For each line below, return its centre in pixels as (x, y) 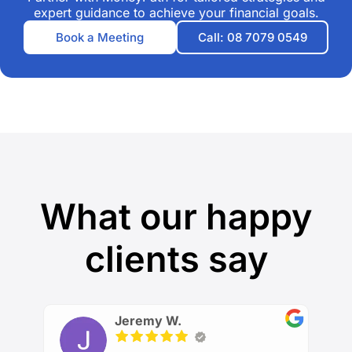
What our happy (176, 216)
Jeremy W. (148, 320)
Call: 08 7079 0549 (252, 37)
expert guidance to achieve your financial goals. (176, 12)
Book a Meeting (100, 37)
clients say (176, 258)
